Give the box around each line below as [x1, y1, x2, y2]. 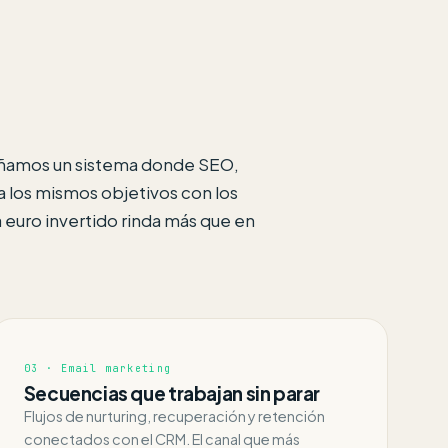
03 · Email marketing [23, 362, 172, 376]
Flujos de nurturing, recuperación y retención [23, 407, 325, 426]
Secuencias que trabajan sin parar [23, 381, 321, 406]
